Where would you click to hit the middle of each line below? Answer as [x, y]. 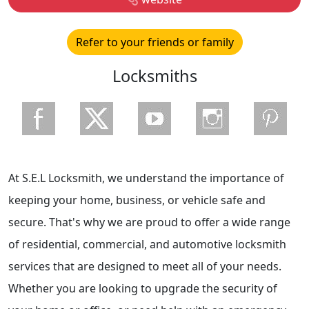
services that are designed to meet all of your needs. [145, 266]
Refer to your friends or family [154, 42]
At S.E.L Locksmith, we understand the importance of [146, 178]
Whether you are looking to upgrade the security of [143, 288]
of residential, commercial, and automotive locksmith [147, 244]
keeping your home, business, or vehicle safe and [137, 200]
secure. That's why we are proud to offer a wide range [149, 222]
